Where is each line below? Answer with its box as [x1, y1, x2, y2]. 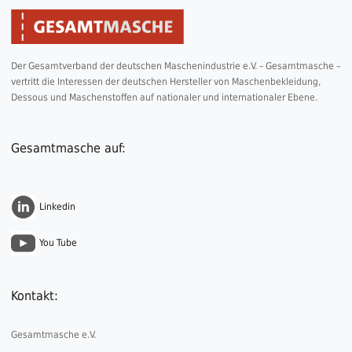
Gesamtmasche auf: [10, 140, 126, 156]
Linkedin [38, 200, 75, 212]
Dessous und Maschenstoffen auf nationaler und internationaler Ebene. [10, 91, 317, 103]
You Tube [38, 236, 77, 248]
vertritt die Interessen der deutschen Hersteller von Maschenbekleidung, [10, 75, 321, 87]
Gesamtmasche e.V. [10, 328, 96, 340]
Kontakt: [10, 288, 58, 303]
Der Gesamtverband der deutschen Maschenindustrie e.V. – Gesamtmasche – [10, 60, 340, 71]
